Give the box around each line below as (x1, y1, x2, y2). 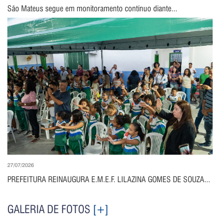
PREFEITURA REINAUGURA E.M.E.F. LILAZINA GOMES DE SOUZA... (7, 175, 210, 185)
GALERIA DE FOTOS (7, 203, 93, 216)
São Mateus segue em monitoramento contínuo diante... (7, 4, 177, 14)
